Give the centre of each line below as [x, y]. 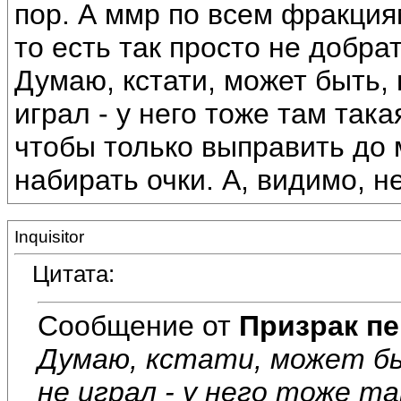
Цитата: [73, 274]
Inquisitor [49, 237]
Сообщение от [138, 325]
